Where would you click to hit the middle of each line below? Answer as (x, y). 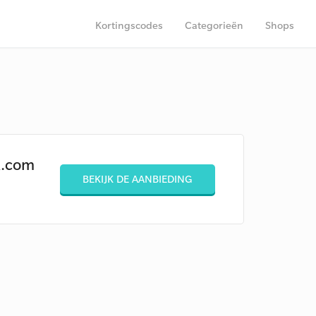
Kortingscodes (129, 25)
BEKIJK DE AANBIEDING (138, 179)
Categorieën (214, 25)
